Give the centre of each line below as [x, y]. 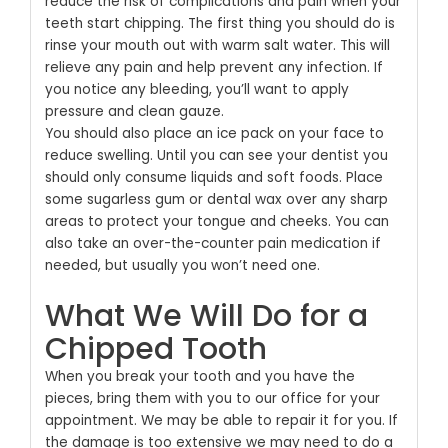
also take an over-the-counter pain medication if [212, 243]
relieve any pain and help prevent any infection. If [213, 67]
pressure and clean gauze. [134, 111]
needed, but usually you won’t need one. [182, 265]
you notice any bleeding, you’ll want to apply [196, 89]
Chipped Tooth [155, 349]
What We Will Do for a [206, 316]
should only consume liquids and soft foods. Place [213, 177]
